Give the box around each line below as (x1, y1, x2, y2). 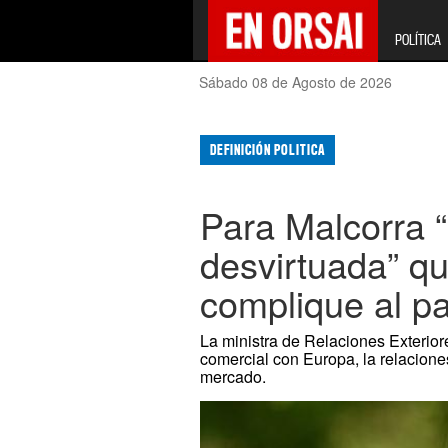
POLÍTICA (394, 31, 441, 48)
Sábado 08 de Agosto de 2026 (199, 72, 393, 92)
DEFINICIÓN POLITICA (210, 141, 326, 159)
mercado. (200, 365, 267, 389)
